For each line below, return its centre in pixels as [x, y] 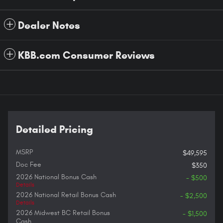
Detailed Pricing [55, 129]
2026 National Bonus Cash [56, 177]
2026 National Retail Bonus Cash [66, 195]
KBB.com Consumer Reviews [86, 55]
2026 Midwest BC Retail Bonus [63, 213]
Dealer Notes [49, 25]
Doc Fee [29, 164]
